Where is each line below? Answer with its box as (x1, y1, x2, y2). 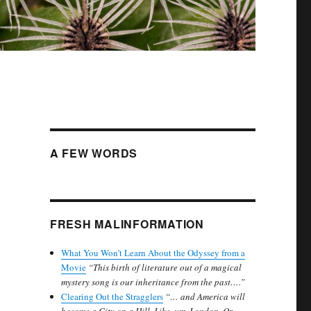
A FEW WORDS (49, 145, 138, 162)
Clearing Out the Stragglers (61, 290, 164, 303)
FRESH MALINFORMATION (49, 216, 204, 233)
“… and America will (165, 290, 246, 303)
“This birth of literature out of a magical (88, 261, 242, 274)
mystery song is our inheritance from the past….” (61, 276, 246, 289)
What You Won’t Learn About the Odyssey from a (61, 246, 246, 260)
